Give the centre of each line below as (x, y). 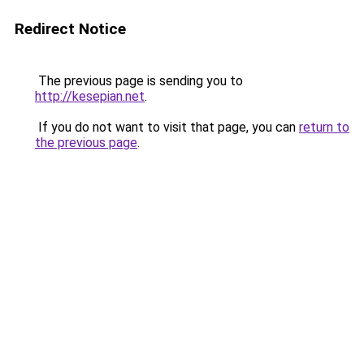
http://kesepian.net (90, 96)
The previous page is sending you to (139, 81)
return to (324, 127)
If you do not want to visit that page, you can (167, 127)
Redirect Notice (70, 29)
